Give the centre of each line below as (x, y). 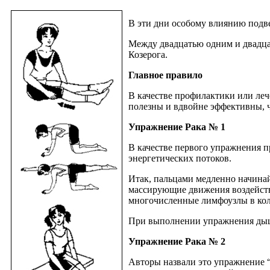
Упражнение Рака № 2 (177, 241)
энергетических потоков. (180, 158)
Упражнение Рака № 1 (177, 127)
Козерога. (148, 54)
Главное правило (165, 75)
